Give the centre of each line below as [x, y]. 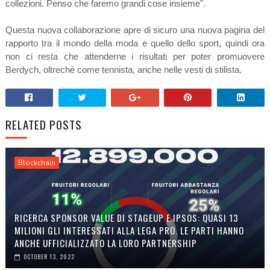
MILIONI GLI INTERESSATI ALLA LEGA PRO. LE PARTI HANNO [129, 231]
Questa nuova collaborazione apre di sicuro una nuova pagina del [135, 30]
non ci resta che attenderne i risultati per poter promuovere [135, 57]
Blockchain [36, 163]
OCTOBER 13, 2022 [49, 257]
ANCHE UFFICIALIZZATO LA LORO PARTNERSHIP [105, 243]
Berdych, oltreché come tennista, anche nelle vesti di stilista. [123, 70]
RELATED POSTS [43, 124]
